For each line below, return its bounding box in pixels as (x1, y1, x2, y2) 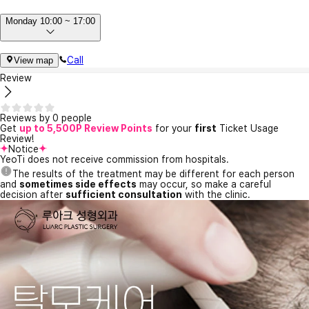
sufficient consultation (66, 188, 182, 200)
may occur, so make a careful (137, 178, 271, 190)
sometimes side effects (19, 178, 137, 190)
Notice (8, 143, 39, 154)
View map (14, 54, 53, 66)
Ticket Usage (217, 122, 279, 134)
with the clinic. (182, 188, 250, 200)
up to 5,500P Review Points (19, 122, 152, 134)
